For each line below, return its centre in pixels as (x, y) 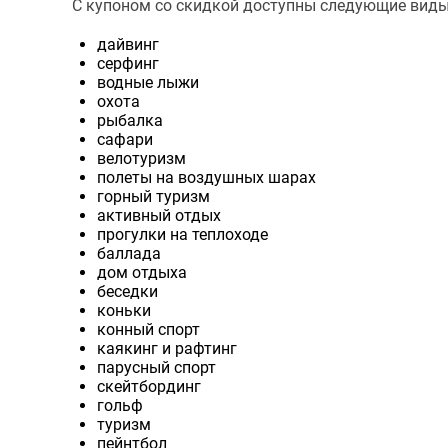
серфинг (128, 63)
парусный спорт (156, 367)
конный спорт (148, 329)
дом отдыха (144, 272)
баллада (129, 253)
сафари (125, 139)
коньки (124, 310)
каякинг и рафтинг (167, 348)
